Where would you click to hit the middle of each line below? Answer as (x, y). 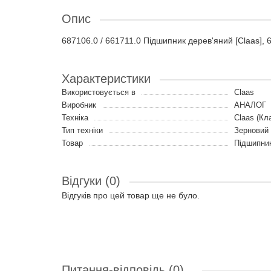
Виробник (79, 105)
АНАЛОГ (250, 105)
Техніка (75, 118)
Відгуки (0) (91, 181)
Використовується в (99, 92)
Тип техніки (82, 130)
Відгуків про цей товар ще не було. (131, 195)
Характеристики (106, 79)
